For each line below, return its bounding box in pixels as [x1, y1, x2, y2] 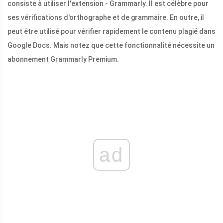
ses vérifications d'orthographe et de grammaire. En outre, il [7, 13, 204, 21]
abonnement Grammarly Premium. [7, 55, 119, 63]
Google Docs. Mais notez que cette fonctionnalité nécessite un [7, 41, 215, 49]
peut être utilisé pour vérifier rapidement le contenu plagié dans [7, 27, 216, 35]
